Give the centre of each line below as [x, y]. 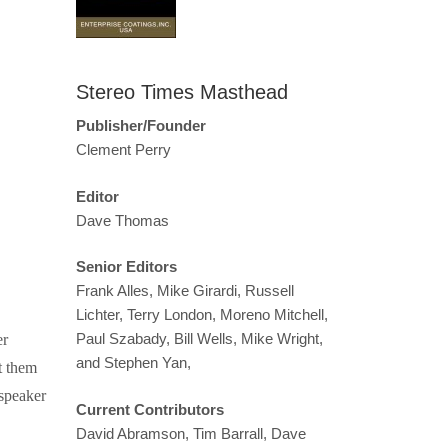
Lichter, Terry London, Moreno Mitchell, [202, 315]
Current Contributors [150, 409]
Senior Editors [126, 267]
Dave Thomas [122, 220]
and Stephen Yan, [133, 363]
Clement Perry [123, 149]
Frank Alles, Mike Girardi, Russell [185, 291]
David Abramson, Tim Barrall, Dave [191, 433]
